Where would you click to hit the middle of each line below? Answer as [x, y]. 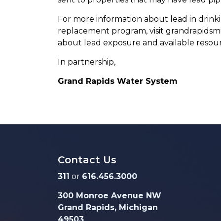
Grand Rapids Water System [118, 81]
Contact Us [87, 160]
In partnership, [87, 62]
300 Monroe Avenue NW [110, 196]
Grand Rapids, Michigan [108, 208]
